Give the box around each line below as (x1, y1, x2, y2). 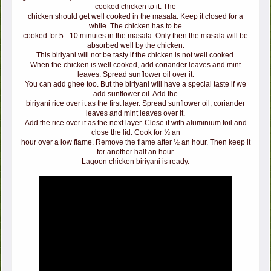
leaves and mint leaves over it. (86, 109, 185, 118)
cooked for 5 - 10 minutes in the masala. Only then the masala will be (23, 31, 248, 41)
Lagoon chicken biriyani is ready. (82, 157, 189, 166)
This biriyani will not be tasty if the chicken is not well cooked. (36, 51, 235, 60)
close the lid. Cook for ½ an (91, 128, 180, 137)
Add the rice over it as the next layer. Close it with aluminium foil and (24, 119, 247, 128)
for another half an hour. (96, 148, 175, 157)
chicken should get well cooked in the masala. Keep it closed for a (28, 12, 243, 21)
